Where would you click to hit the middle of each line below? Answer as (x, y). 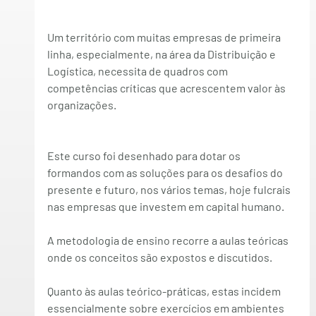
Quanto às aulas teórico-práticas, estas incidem (165, 291)
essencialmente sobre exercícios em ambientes (166, 308)
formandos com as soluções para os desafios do (166, 172)
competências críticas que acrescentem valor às (167, 88)
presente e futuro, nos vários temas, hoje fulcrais (170, 189)
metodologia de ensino (113, 240)
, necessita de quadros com (161, 71)
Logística (70, 71)
